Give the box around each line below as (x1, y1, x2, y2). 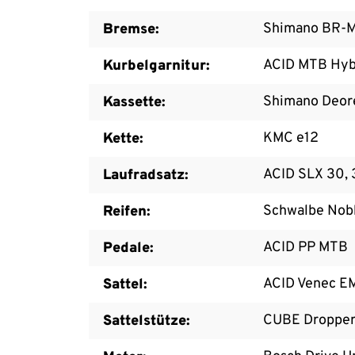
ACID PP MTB (263, 238, 348, 257)
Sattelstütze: (103, 311, 190, 330)
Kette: (103, 129, 143, 148)
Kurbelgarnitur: (103, 56, 210, 75)
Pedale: (103, 239, 154, 258)
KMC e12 (263, 128, 319, 147)
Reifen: (103, 202, 151, 221)
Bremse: (103, 20, 159, 39)
